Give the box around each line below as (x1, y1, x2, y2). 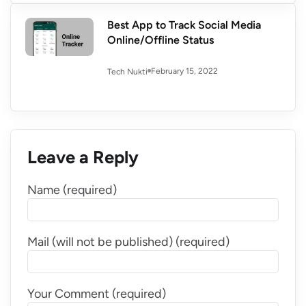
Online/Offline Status (107, 33, 214, 46)
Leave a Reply (27, 146, 139, 167)
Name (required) (27, 182, 117, 197)
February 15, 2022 (151, 66, 218, 76)
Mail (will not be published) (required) (27, 234, 229, 249)
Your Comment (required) (27, 286, 166, 301)
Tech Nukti (107, 66, 148, 76)
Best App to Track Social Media (107, 18, 261, 31)
